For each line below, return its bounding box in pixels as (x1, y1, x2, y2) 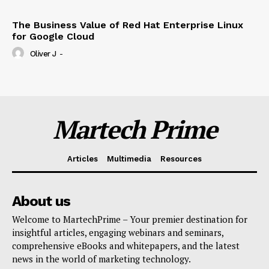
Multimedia (107, 154, 151, 163)
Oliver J (29, 49, 56, 59)
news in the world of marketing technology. (12, 252, 191, 265)
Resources (160, 154, 202, 163)
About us (12, 192, 70, 210)
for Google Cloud (12, 30, 94, 42)
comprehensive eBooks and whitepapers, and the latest (12, 239, 240, 252)
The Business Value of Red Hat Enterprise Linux (12, 19, 243, 31)
